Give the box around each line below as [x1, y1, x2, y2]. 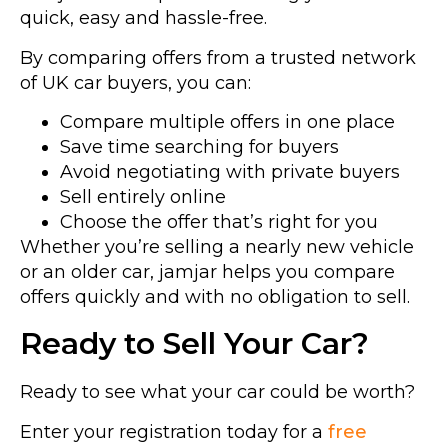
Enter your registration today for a [20, 420, 328, 443]
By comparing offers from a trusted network [20, 46, 416, 69]
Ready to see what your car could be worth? [20, 381, 415, 404]
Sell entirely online [60, 185, 226, 208]
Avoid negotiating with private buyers [60, 160, 400, 183]
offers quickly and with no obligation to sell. [20, 285, 410, 308]
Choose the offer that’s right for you [60, 210, 378, 233]
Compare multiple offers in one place [60, 110, 395, 133]
